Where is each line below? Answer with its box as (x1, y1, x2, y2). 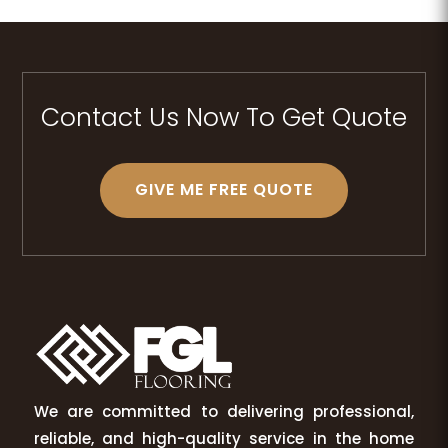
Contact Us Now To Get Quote (41, 99, 407, 135)
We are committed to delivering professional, (33, 401, 415, 423)
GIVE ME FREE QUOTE (135, 177, 313, 201)
